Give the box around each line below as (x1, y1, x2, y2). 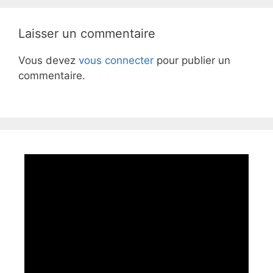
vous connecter (79, 54, 154, 66)
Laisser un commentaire (18, 26, 155, 41)
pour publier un (154, 54, 230, 66)
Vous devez (18, 54, 79, 66)
